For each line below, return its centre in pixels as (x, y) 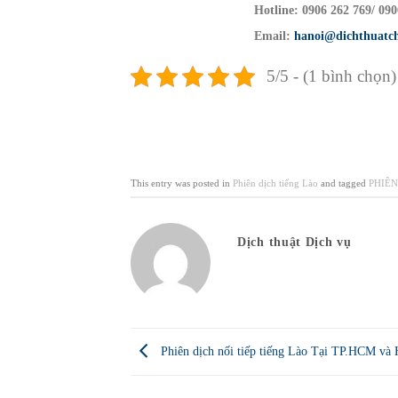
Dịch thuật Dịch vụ (295, 242)
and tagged (343, 183)
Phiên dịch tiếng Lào (275, 183)
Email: (274, 36)
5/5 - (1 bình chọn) (331, 76)
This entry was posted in (182, 183)
